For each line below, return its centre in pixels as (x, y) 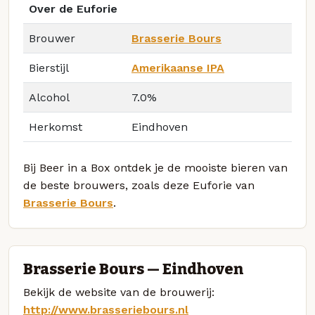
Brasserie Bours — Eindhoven (133, 269)
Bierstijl (49, 68)
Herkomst (56, 127)
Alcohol (49, 98)
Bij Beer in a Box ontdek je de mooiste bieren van (155, 168)
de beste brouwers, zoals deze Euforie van (139, 186)
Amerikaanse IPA (178, 68)
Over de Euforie (73, 9)
